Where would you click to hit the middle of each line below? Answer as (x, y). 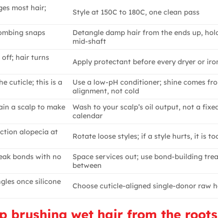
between (87, 165)
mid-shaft (90, 41)
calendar (88, 116)
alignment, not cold (106, 91)
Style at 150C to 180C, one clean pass (136, 12)
